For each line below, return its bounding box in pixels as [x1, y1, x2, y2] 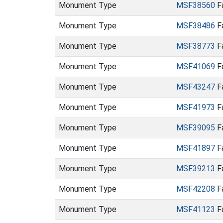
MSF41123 [176, 205, 215, 214]
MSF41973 [176, 103, 215, 112]
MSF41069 [176, 62, 215, 71]
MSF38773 [176, 41, 215, 51]
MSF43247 [176, 82, 215, 92]
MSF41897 [176, 143, 215, 153]
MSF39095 [176, 123, 215, 132]
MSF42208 [176, 184, 215, 194]
